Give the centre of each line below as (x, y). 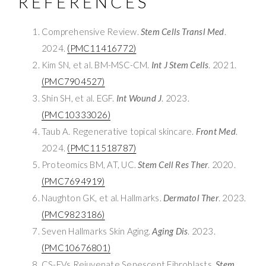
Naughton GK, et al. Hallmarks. (102, 197)
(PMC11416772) (102, 48)
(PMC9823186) (73, 214)
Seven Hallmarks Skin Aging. (97, 231)
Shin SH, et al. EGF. (79, 98)
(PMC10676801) (76, 247)
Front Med (216, 131)
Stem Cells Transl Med (182, 31)
